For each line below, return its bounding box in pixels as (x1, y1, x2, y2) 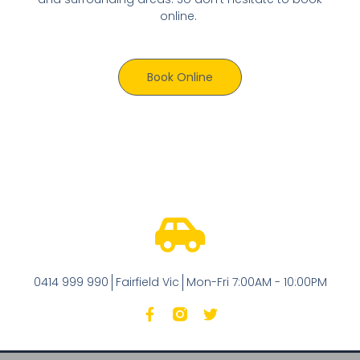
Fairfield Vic (115, 273, 179, 290)
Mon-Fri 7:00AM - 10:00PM (186, 273, 327, 290)
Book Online (147, 68, 213, 85)
